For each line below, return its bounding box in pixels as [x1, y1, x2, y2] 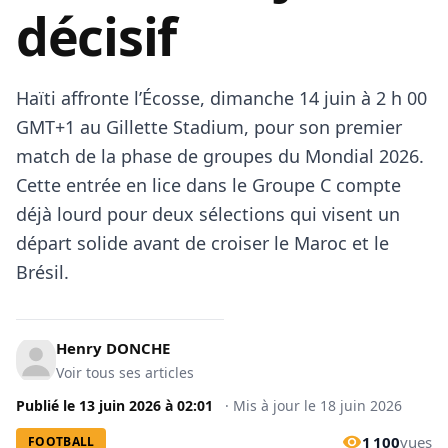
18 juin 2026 [320, 396, 402, 415]
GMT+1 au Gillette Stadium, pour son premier [16, 115, 402, 139]
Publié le [16, 396, 79, 415]
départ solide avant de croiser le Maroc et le [16, 231, 389, 255]
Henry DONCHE [56, 338, 170, 358]
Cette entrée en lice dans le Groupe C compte [16, 173, 401, 197]
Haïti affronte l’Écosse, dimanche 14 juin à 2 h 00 [16, 86, 427, 110]
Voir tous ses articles [56, 363, 194, 382]
